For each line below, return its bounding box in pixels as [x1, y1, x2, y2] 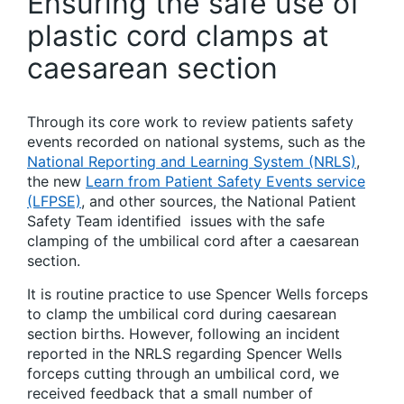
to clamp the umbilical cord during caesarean [27, 305, 336, 323]
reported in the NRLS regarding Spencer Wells [27, 344, 342, 363]
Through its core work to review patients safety [27, 113, 353, 131]
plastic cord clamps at [27, 18, 329, 53]
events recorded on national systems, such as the [27, 133, 365, 151]
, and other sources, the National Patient [81, 192, 356, 210]
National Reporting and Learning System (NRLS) [27, 152, 356, 170]
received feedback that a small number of [27, 384, 313, 402]
